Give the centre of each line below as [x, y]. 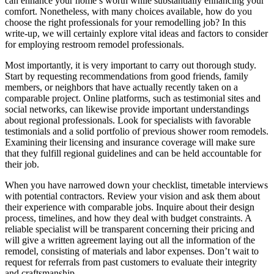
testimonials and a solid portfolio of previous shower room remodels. [137, 131]
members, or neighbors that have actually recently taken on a [121, 87]
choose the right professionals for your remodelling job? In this [125, 22]
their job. [22, 164]
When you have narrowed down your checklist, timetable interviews [136, 185]
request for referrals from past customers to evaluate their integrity [131, 262]
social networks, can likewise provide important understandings [127, 109]
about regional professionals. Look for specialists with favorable [128, 120]
